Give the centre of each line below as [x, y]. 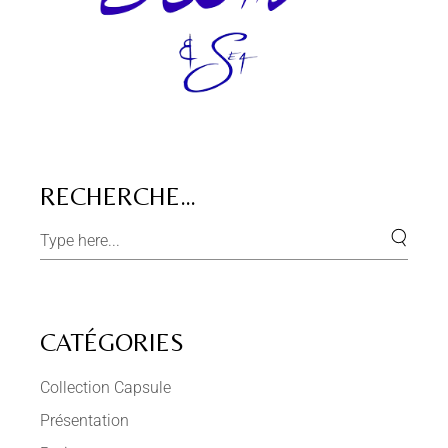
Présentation [85, 421]
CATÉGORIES [112, 343]
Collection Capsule [106, 388]
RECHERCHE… [118, 197]
